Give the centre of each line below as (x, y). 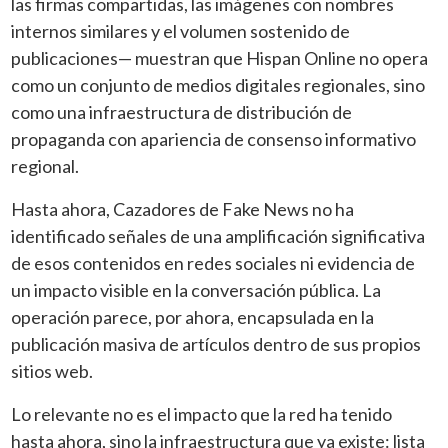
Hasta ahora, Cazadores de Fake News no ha (183, 208)
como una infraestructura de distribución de (182, 111)
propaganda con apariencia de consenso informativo (214, 138)
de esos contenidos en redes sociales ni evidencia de (213, 262)
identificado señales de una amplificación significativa (218, 235)
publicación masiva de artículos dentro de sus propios (216, 343)
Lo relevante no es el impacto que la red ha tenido (202, 413)
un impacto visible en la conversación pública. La (196, 289)
